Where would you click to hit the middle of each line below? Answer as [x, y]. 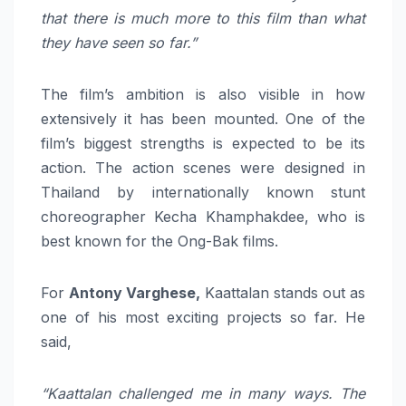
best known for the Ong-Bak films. [159, 241]
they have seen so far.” [119, 42]
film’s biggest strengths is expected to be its [203, 143]
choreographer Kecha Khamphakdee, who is [203, 216]
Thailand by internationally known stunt [203, 192]
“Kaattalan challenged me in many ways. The [203, 393]
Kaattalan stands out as [283, 292]
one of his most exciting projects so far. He [203, 317]
